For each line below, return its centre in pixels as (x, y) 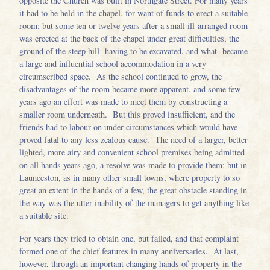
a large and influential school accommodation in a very (113, 63)
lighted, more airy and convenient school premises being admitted (132, 152)
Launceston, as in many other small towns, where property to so (130, 177)
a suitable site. (44, 215)
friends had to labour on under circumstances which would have (129, 127)
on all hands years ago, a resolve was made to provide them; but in (133, 165)
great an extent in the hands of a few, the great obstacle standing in (133, 190)
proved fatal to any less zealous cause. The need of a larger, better (134, 139)
